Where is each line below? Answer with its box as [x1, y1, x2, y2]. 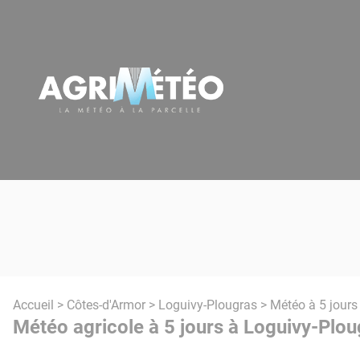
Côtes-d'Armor [67, 297, 145, 313]
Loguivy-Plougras [158, 297, 257, 313]
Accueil [13, 297, 54, 313]
